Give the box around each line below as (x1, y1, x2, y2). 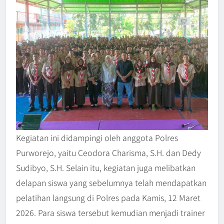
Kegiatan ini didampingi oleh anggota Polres (16, 131, 178, 144)
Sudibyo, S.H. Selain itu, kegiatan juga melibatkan (16, 161, 195, 174)
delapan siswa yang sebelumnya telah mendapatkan (16, 176, 206, 189)
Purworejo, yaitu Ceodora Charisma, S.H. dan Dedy (16, 146, 201, 159)
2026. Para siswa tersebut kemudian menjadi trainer (16, 206, 205, 219)
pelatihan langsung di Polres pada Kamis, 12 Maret (16, 191, 200, 204)
